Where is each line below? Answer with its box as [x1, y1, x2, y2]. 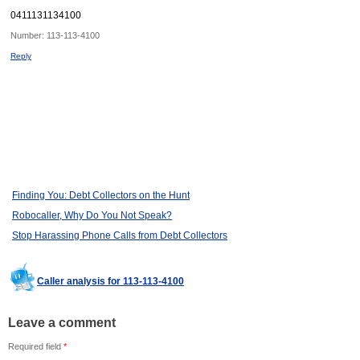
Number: [10, 31, 47, 41]
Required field [8, 342, 63, 352]
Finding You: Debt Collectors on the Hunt [12, 190, 190, 202]
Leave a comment [8, 316, 116, 330]
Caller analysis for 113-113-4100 [37, 276, 184, 288]
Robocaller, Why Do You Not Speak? [12, 210, 172, 222]
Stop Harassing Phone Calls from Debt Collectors [12, 230, 227, 242]
